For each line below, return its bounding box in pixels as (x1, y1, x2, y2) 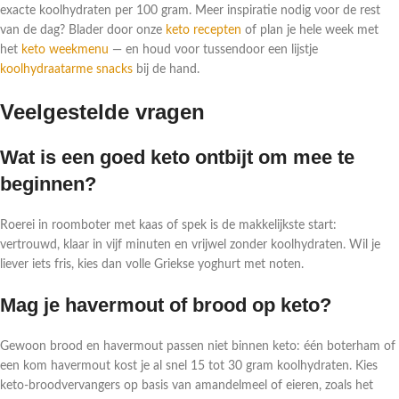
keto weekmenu (21, 44, 109, 57)
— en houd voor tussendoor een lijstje (109, 44, 318, 57)
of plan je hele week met (241, 24, 379, 37)
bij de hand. (133, 63, 199, 77)
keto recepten (166, 24, 241, 37)
